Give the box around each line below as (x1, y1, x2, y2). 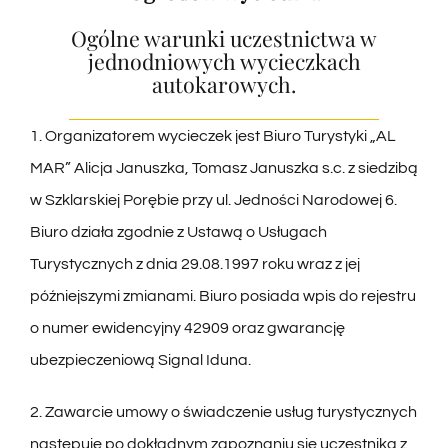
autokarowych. (152, 69, 296, 98)
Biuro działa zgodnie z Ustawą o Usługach (29, 224, 327, 241)
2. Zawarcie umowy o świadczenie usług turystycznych (29, 404, 417, 421)
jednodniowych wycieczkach (87, 46, 361, 75)
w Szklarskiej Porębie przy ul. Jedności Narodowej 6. (29, 192, 397, 209)
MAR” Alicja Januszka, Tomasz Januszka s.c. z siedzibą (29, 160, 418, 177)
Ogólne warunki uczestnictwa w (71, 23, 377, 52)
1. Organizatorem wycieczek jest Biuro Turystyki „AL (29, 128, 396, 145)
